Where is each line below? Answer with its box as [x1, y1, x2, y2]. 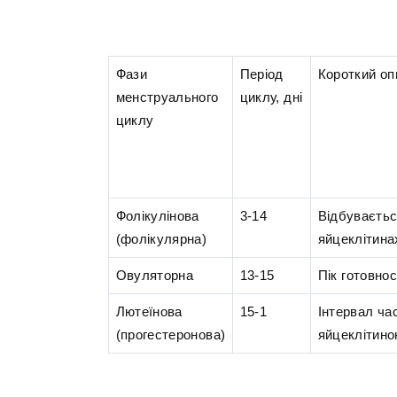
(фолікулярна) [115, 231, 207, 247]
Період [239, 66, 284, 82]
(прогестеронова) [115, 327, 226, 343]
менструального [115, 90, 219, 105]
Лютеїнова [115, 304, 183, 320]
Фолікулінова [115, 208, 199, 224]
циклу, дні [239, 90, 303, 105]
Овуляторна [115, 268, 194, 284]
